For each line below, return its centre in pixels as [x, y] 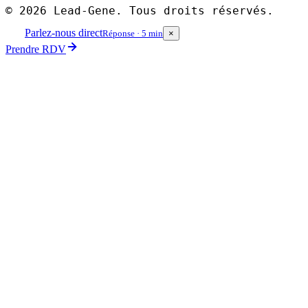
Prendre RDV [36, 49]
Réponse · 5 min [133, 34]
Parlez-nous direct [64, 33]
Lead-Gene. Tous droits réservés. [164, 11]
